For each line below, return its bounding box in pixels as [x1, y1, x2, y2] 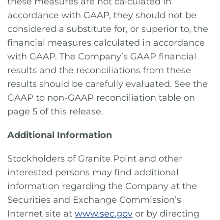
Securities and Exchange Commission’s [7, 194, 181, 205]
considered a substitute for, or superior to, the [7, 24, 208, 34]
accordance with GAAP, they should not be [7, 10, 196, 21]
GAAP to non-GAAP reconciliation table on [7, 92, 195, 103]
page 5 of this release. [7, 106, 103, 117]
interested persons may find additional [7, 167, 179, 178]
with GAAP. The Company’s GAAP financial [7, 51, 196, 62]
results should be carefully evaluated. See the [7, 79, 208, 89]
